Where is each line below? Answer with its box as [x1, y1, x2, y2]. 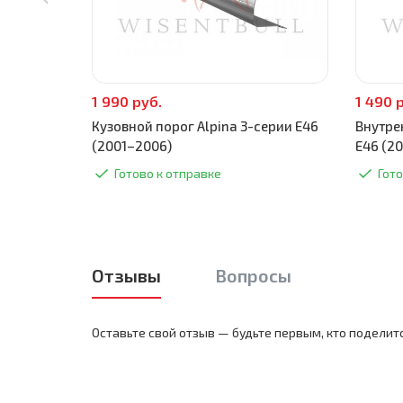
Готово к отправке [114, 166, 221, 181]
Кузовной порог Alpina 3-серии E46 [92, 118, 318, 134]
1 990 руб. [92, 93, 162, 110]
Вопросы [215, 264, 291, 286]
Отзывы [92, 264, 161, 286]
